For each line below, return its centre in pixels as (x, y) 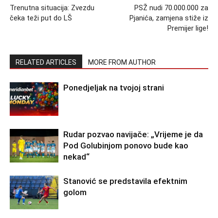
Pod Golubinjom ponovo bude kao (126, 145)
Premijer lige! (188, 28)
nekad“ (76, 157)
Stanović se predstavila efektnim (125, 181)
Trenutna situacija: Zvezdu (52, 8)
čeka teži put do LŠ (41, 18)
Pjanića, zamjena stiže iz (169, 18)
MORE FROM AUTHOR (122, 62)
